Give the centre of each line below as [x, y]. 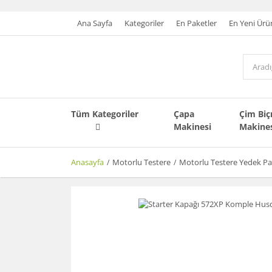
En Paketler [196, 23]
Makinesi [193, 127]
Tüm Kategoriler [105, 114]
